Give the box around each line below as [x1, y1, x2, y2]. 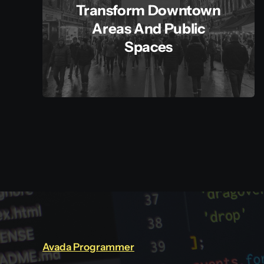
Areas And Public [92, 20, 205, 38]
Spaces [124, 38, 173, 56]
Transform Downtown [76, 2, 221, 19]
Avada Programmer [42, 240, 134, 253]
